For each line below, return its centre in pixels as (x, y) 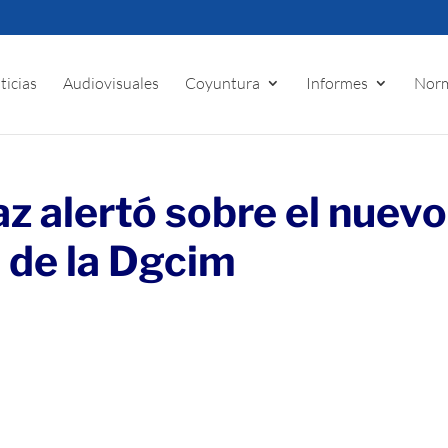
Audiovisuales (111, 83)
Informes (337, 83)
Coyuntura (223, 83)
